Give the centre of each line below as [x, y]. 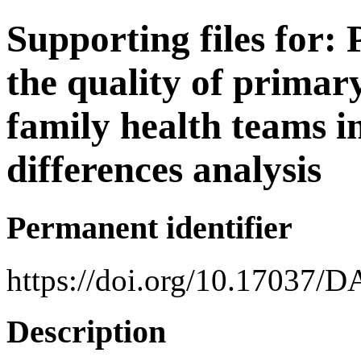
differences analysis [164, 170]
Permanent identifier [149, 227]
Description [86, 332]
